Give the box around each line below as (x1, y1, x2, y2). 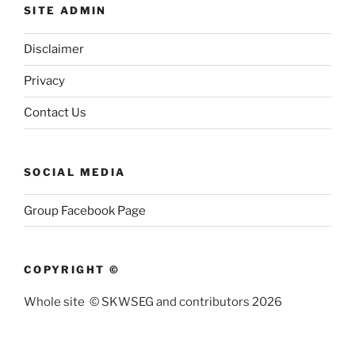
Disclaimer (24, 42, 84, 56)
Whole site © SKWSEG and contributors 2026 (24, 294, 282, 309)
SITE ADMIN (24, 4, 107, 17)
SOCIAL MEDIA (24, 165, 126, 178)
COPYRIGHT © (24, 263, 120, 276)
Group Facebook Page (24, 203, 146, 218)
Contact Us (24, 105, 86, 120)
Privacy (24, 74, 65, 88)
